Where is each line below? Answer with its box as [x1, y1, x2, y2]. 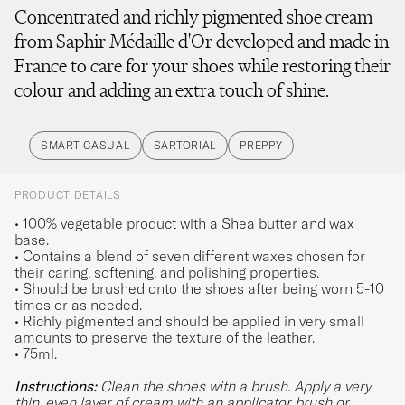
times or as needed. [14, 295, 142, 314]
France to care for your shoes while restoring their [14, 52, 391, 78]
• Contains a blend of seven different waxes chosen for [14, 246, 365, 265]
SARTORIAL [153, 137, 217, 152]
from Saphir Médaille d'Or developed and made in [14, 28, 389, 53]
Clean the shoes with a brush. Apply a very [97, 376, 371, 395]
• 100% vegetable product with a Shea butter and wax [14, 213, 354, 232]
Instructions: [14, 376, 97, 395]
